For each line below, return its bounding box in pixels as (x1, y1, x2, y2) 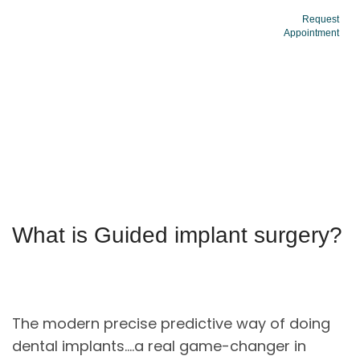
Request (302, 14, 339, 25)
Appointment (284, 27, 339, 39)
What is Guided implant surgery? (12, 223, 342, 247)
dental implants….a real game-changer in (12, 336, 306, 356)
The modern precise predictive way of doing (12, 313, 330, 333)
